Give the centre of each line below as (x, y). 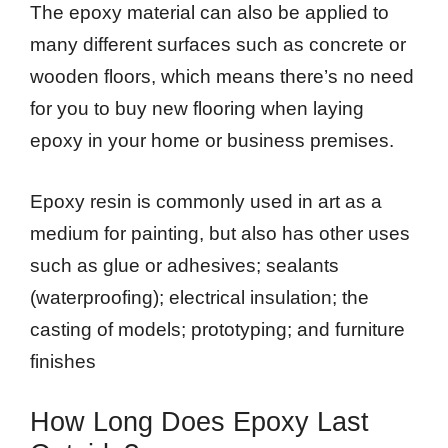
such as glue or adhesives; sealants (184, 265)
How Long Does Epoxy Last (199, 422)
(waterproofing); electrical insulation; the (199, 297)
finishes (63, 361)
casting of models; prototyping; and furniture (217, 329)
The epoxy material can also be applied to (209, 13)
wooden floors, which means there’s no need (222, 77)
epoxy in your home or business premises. (212, 141)
